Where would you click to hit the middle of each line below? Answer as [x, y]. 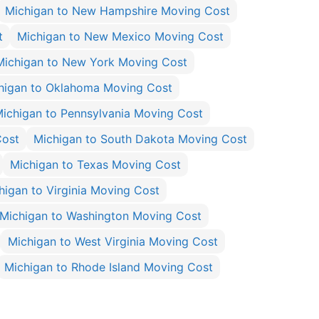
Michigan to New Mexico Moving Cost [120, 36]
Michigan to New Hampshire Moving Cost [117, 11]
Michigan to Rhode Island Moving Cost [109, 267]
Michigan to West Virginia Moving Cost [113, 241]
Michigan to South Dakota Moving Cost [140, 139]
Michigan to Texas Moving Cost [95, 164]
